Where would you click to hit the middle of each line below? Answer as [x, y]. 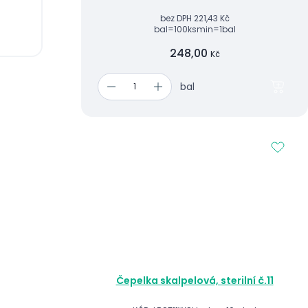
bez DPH [176, 18]
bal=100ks [175, 29]
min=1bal [216, 29]
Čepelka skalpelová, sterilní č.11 [195, 281]
